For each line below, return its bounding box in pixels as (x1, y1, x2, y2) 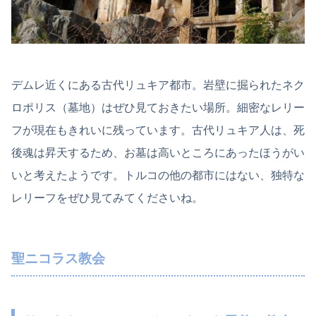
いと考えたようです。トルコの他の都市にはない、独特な (11, 169, 305, 182)
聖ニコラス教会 (11, 250, 105, 266)
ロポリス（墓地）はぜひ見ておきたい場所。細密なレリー (11, 102, 305, 114)
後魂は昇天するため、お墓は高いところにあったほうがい (11, 147, 305, 159)
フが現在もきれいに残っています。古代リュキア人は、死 (11, 124, 305, 137)
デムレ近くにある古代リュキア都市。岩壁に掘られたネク (11, 79, 305, 92)
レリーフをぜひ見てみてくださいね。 (11, 192, 203, 205)
